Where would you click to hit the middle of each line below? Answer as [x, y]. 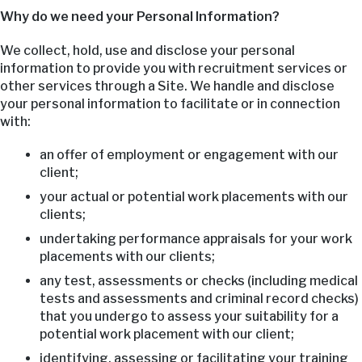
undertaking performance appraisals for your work [196, 238]
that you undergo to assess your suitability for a [189, 316]
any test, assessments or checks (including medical [198, 280]
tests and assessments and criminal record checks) [199, 298]
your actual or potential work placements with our [194, 196]
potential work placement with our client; [166, 334]
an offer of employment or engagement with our [189, 154]
